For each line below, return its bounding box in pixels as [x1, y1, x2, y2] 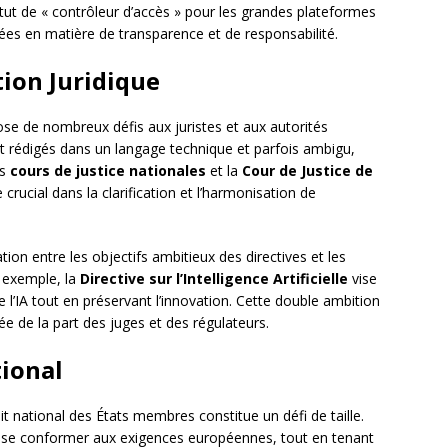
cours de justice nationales [10, 161, 206, 181]
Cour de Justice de [242, 161, 373, 181]
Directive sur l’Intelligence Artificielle [80, 269, 348, 289]
